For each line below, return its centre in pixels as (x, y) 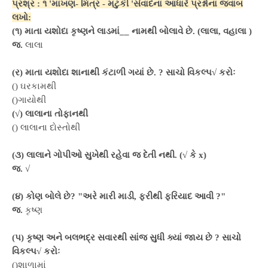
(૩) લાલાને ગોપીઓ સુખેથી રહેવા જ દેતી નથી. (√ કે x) (109, 155)
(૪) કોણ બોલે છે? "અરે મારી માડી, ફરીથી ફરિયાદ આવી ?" (119, 196)
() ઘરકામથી (34, 86)
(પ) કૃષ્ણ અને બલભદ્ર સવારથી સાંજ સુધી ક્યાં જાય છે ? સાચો (127, 237)
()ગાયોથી (29, 100)
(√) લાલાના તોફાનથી (50, 114)
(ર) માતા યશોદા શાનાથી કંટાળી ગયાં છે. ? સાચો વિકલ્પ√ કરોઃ (124, 72)
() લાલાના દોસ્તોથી (46, 127)
